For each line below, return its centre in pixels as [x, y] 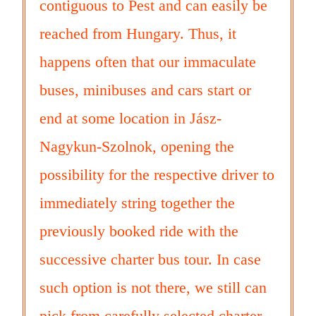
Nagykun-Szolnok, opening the [137, 147]
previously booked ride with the [139, 231]
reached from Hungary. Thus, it [138, 34]
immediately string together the [137, 203]
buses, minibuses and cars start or [145, 90]
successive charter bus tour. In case [150, 260]
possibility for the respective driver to [157, 175]
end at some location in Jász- [130, 119]
